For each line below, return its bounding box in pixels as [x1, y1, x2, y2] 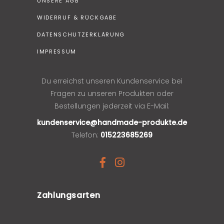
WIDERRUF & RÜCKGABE [37, 13, 117, 21]
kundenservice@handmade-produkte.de [37, 117, 187, 127]
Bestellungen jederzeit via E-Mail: [54, 100, 169, 111]
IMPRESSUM [37, 47, 76, 55]
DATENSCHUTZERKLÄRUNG [37, 30, 125, 38]
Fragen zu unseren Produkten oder [50, 88, 173, 98]
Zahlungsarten [37, 189, 100, 201]
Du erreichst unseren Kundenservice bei [41, 75, 182, 86]
